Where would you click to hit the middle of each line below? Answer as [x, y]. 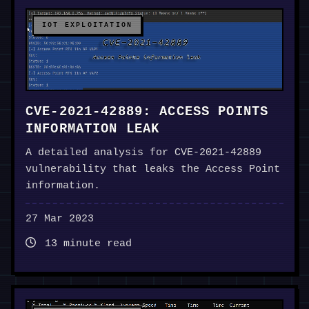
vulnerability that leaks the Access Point [153, 170]
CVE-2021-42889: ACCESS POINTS [147, 112]
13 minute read [85, 244]
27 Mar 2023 [60, 219]
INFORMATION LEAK [93, 129]
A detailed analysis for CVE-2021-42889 [143, 153]
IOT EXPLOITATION [88, 26]
